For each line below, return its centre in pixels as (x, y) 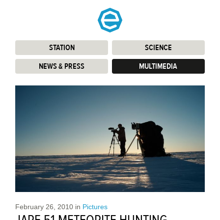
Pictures (95, 206)
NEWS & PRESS (62, 66)
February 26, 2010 (44, 206)
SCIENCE (158, 48)
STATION (62, 48)
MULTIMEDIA (158, 66)
